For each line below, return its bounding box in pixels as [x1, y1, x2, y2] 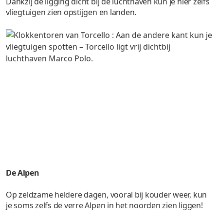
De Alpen [6, 167, 39, 179]
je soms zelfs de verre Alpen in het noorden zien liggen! [6, 200, 203, 211]
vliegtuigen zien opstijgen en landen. [6, 6, 137, 18]
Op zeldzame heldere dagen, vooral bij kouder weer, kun [6, 189, 207, 200]
